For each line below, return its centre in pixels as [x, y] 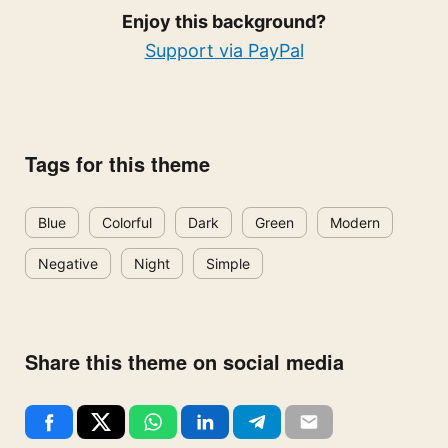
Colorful [127, 222]
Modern [355, 222]
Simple [228, 263]
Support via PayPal [224, 50]
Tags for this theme [117, 163]
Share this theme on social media [184, 361]
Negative [68, 263]
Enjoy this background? [224, 21]
